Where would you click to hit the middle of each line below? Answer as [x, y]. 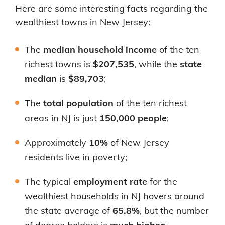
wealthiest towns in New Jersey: [83, 22]
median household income [100, 49]
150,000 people [133, 118]
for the [162, 181]
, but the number [174, 210]
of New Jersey [140, 142]
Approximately [57, 142]
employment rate [110, 181]
